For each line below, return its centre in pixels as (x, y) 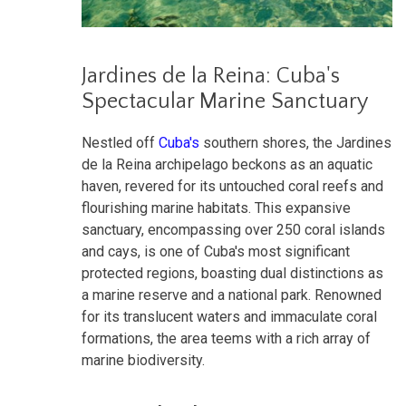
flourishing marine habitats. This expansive (216, 208)
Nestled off (120, 143)
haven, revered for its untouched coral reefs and (232, 187)
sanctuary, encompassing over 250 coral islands (233, 230)
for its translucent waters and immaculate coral (229, 317)
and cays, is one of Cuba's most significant (216, 252)
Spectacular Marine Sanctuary (225, 102)
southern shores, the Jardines (295, 143)
